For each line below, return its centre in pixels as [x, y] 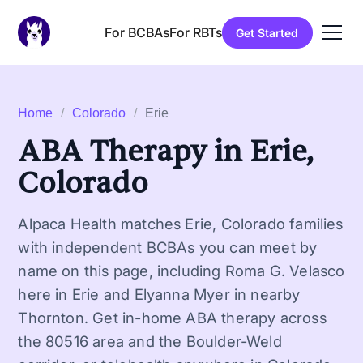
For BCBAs [137, 32]
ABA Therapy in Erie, [166, 152]
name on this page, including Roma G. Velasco [181, 271]
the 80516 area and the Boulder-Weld [150, 341]
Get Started [267, 32]
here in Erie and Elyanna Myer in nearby [159, 294]
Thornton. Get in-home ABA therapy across [172, 318]
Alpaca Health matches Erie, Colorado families [181, 224]
